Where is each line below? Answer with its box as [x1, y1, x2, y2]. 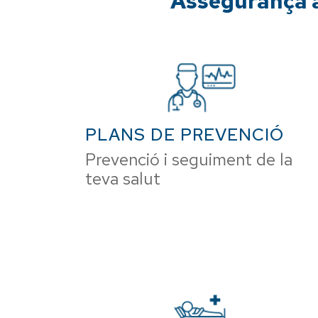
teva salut [85, 168, 160, 190]
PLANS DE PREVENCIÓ [85, 124, 284, 146]
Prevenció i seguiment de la [85, 148, 292, 170]
